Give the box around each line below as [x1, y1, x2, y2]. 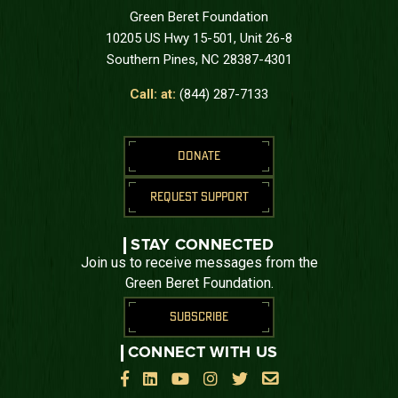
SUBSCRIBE [170, 310, 228, 323]
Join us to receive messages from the [80, 253, 318, 271]
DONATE [178, 149, 220, 163]
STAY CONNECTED [131, 236, 275, 253]
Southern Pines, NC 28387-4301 [106, 51, 292, 68]
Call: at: [130, 85, 179, 102]
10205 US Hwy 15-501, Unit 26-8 [106, 29, 292, 46]
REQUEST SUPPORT [149, 190, 249, 203]
